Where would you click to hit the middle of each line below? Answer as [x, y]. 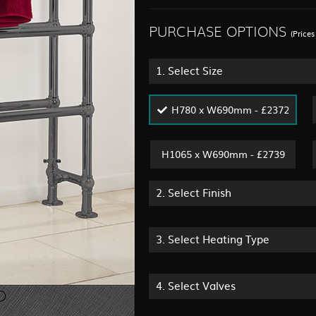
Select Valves [202, 285]
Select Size [195, 71]
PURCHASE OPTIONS [218, 33]
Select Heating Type [219, 238]
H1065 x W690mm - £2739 [223, 154]
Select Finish [200, 192]
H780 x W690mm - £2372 [230, 110]
